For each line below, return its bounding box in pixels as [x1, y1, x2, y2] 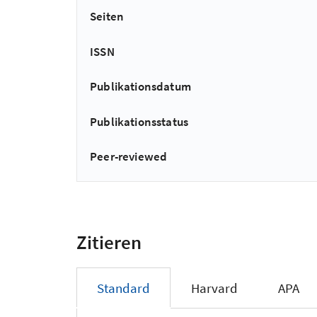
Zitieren [76, 229, 142, 254]
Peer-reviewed [90, 148, 168, 164]
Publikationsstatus [90, 113, 189, 129]
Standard [96, 279, 150, 297]
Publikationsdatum [90, 79, 191, 95]
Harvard [190, 279, 238, 297]
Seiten [90, 8, 125, 25]
